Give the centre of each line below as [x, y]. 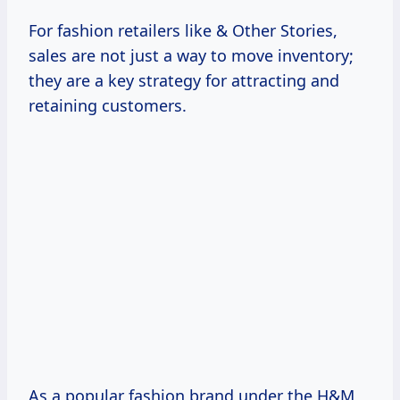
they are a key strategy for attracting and [184, 81]
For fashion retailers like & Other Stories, [183, 31]
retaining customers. [108, 106]
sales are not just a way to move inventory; [191, 56]
